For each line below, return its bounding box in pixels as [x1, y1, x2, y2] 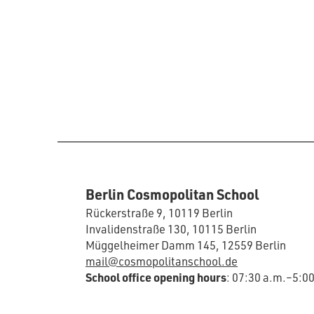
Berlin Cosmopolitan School [86, 185, 259, 204]
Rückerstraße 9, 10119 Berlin [86, 205, 233, 221]
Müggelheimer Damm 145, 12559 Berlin [86, 238, 286, 253]
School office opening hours [86, 270, 226, 285]
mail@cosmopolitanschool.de [86, 254, 238, 269]
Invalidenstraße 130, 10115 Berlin [86, 221, 257, 237]
